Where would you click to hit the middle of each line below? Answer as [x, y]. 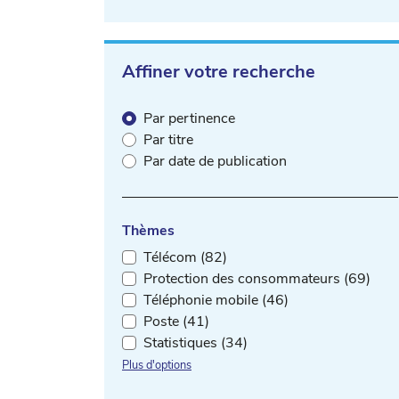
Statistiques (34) [195, 342]
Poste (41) [176, 321]
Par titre [168, 139]
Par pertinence [189, 118]
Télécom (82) [185, 257]
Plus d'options [157, 365]
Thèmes [148, 230]
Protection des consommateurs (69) [257, 278]
